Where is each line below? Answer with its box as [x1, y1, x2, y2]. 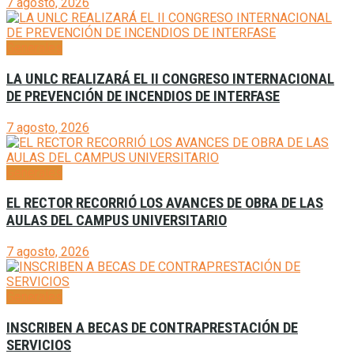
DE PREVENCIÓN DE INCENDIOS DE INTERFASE [6, 87, 280, 105]
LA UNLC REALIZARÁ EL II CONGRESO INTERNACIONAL [6, 70, 334, 88]
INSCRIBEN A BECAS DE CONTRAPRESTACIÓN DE [6, 318, 298, 337]
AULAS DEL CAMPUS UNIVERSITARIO [6, 212, 227, 230]
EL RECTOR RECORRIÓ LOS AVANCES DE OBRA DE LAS [6, 194, 323, 213]
